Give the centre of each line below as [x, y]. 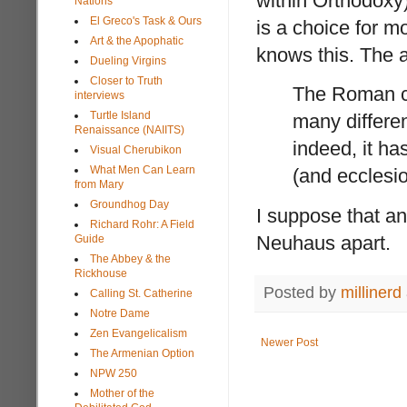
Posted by [302, 292]
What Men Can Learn [143, 169]
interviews [99, 95]
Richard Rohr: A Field [142, 224]
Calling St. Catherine [141, 293]
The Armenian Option [142, 353]
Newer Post [289, 343]
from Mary [99, 184]
